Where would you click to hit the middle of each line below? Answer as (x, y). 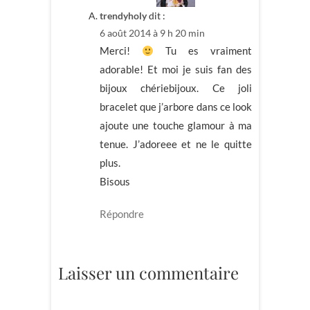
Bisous (115, 182)
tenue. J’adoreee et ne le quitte (176, 144)
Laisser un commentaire (148, 272)
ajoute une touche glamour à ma (176, 126)
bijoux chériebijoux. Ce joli (176, 88)
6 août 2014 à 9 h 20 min (152, 33)
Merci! (121, 51)
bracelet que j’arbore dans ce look (176, 107)
